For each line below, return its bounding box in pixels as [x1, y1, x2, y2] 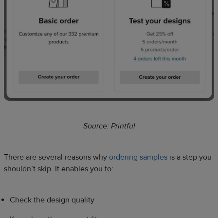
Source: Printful [83, 121, 135, 131]
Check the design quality [10, 195, 94, 205]
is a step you [167, 152, 212, 162]
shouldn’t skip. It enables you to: [4, 163, 113, 174]
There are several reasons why [4, 152, 109, 162]
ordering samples [109, 152, 167, 162]
